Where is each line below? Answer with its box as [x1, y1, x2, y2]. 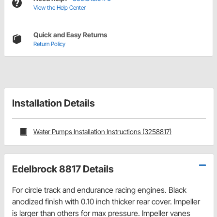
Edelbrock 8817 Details [12, 163, 114, 175]
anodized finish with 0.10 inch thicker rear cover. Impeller [12, 196, 200, 206]
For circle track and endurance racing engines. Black [12, 185, 186, 195]
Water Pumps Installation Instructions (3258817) [33, 127, 171, 136]
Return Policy [33, 40, 65, 48]
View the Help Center [33, 4, 86, 12]
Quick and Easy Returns [33, 31, 107, 39]
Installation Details [12, 97, 95, 109]
